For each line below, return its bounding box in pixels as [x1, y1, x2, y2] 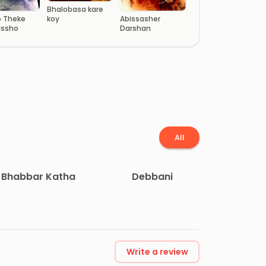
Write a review [126, 246, 188, 258]
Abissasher [120, 13, 160, 24]
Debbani [132, 170, 173, 184]
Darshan [120, 23, 151, 33]
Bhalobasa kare [47, 4, 103, 14]
